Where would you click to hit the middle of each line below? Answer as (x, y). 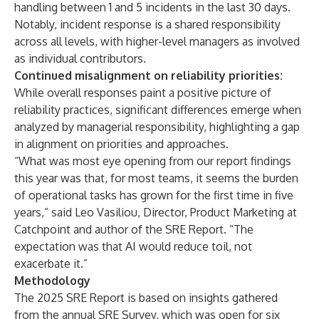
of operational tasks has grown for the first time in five (154, 195)
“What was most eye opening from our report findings (153, 161)
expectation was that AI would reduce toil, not (133, 246)
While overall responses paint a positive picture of (143, 93)
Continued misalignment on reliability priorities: (148, 75)
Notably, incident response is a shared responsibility (147, 24)
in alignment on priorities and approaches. (121, 144)
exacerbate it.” (51, 263)
